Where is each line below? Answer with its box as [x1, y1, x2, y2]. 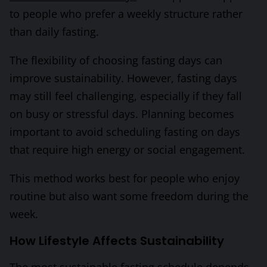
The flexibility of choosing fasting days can [10, 53, 222, 68]
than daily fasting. [10, 24, 99, 39]
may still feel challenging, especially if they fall [10, 89, 242, 104]
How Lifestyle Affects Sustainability [10, 232, 224, 250]
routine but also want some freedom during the [10, 189, 249, 204]
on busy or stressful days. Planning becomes [10, 107, 234, 122]
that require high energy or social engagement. [10, 142, 245, 157]
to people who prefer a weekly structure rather [10, 7, 243, 21]
